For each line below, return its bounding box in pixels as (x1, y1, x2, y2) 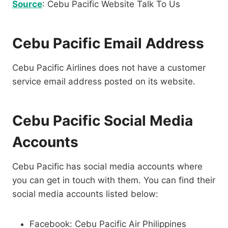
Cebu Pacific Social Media (12, 112, 193, 130)
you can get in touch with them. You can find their (12, 175, 215, 186)
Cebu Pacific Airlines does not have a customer (12, 63, 206, 73)
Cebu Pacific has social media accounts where (12, 161, 203, 172)
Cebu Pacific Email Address (12, 35, 204, 52)
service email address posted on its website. (12, 76, 195, 87)
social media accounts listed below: (12, 189, 158, 199)
